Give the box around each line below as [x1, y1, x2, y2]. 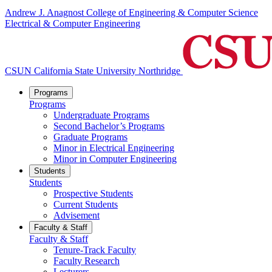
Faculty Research [53, 256, 120, 267]
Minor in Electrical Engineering [53, 143, 174, 154]
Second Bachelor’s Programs [53, 121, 165, 132]
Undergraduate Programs [53, 110, 149, 121]
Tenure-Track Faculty [53, 245, 136, 256]
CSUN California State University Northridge [5, 66, 180, 76]
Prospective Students [53, 188, 133, 199]
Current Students [53, 199, 118, 210]
